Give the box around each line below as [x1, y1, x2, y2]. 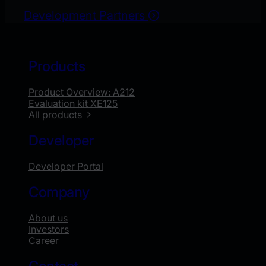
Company [28, 183, 90, 201]
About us [28, 211, 68, 224]
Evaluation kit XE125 [28, 97, 118, 110]
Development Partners [24, 8, 148, 23]
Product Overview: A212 [28, 86, 135, 99]
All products [28, 109, 84, 121]
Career [28, 234, 59, 246]
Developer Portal [28, 160, 103, 173]
